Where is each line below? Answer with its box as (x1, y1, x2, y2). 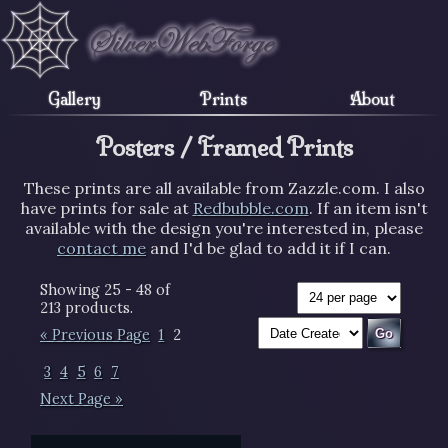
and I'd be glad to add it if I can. (146, 237, 391, 258)
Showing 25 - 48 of (40, 280, 170, 299)
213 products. (40, 298, 133, 317)
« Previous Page (40, 326, 150, 345)
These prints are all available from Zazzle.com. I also (23, 177, 425, 198)
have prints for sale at (20, 197, 193, 218)
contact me (57, 237, 146, 258)
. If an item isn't (308, 197, 428, 218)
